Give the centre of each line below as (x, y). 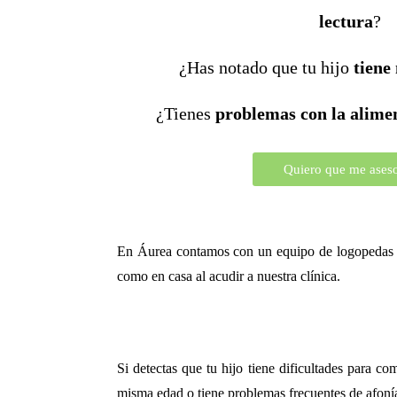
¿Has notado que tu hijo (266, 67)
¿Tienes (185, 113)
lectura (346, 21)
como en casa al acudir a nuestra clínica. (229, 276)
